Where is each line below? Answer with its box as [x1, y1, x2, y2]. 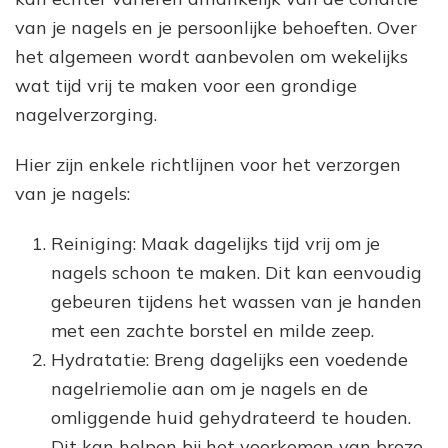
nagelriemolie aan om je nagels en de [51, 376, 368, 400]
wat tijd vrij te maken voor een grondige [15, 73, 357, 97]
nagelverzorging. [15, 102, 157, 126]
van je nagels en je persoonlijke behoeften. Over [15, 15, 417, 39]
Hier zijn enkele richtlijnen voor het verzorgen [15, 152, 401, 176]
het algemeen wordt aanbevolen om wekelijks [15, 44, 408, 68]
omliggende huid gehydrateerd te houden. [51, 405, 411, 429]
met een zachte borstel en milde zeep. [51, 318, 374, 342]
